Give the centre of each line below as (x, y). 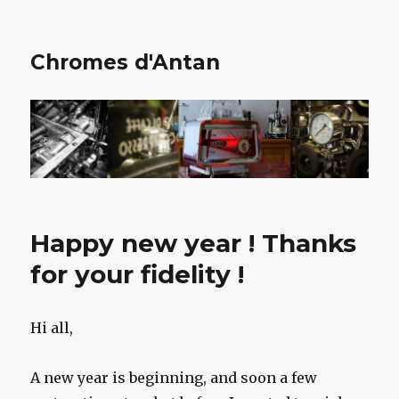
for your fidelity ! (138, 275)
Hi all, (52, 328)
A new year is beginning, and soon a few (174, 378)
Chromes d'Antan (126, 62)
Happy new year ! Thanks (194, 244)
